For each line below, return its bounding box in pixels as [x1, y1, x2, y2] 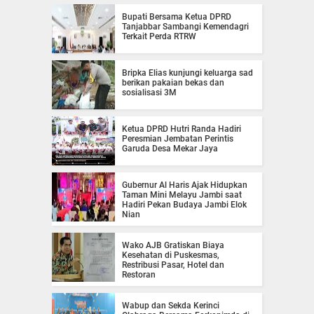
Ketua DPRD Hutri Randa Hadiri [122, 124, 241, 135]
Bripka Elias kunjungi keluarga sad [122, 68, 253, 78]
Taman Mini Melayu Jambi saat [122, 190, 242, 200]
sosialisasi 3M [122, 88, 177, 98]
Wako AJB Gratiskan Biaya [122, 240, 224, 251]
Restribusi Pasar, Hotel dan [122, 260, 224, 271]
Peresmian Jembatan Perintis [122, 134, 233, 144]
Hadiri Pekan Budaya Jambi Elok [122, 200, 247, 210]
